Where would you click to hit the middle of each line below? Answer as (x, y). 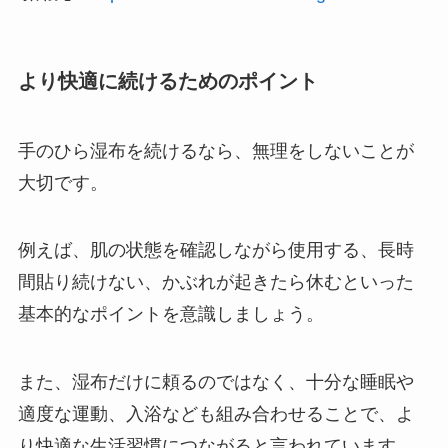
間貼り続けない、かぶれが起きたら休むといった (215, 282)
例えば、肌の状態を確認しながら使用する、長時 (215, 250)
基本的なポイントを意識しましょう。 (170, 314)
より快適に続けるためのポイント (167, 81)
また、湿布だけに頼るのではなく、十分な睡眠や (215, 382)
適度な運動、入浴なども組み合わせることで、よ (215, 414)
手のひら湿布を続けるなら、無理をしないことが (215, 150)
